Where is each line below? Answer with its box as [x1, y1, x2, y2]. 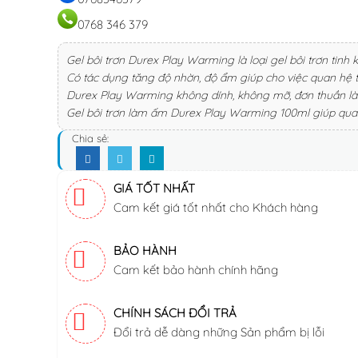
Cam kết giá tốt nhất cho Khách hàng [113, 200, 318, 215]
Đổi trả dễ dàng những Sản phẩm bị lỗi [113, 324, 324, 340]
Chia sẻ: [72, 132, 109, 145]
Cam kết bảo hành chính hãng [113, 262, 278, 277]
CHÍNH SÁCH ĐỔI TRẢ [113, 305, 237, 320]
